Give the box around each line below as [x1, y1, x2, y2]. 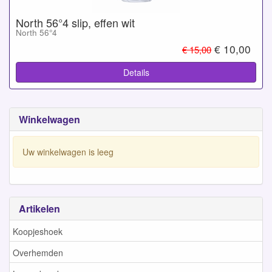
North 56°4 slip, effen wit [16, 14, 135, 30]
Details [123, 66, 149, 78]
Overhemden [13, 246, 63, 259]
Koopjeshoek [13, 225, 63, 237]
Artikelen [19, 202, 60, 216]
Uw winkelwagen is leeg [22, 145, 114, 158]
